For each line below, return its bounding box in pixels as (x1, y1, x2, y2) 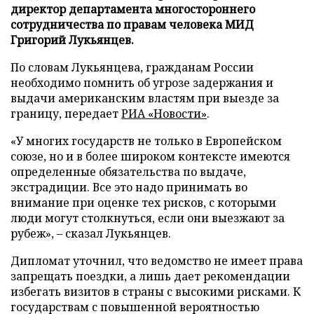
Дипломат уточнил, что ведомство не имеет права (11, 252, 303, 268)
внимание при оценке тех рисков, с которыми (11, 194, 276, 210)
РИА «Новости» (121, 105, 207, 121)
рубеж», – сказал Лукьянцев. (11, 225, 171, 241)
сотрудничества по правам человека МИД (11, 16, 254, 32)
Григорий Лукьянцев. (11, 32, 134, 48)
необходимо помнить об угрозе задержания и (11, 74, 273, 90)
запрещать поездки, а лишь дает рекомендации (11, 268, 290, 284)
